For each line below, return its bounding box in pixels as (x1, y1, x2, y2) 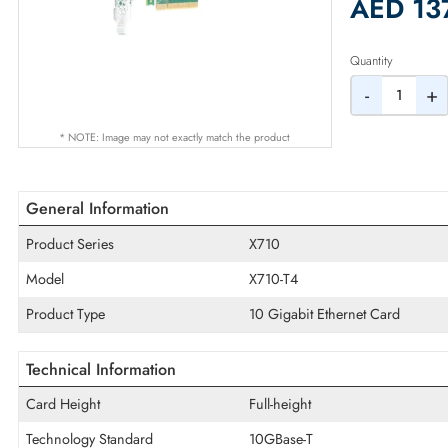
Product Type (29, 387, 117, 411)
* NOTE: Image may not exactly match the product (66, 193, 323, 212)
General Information (29, 268, 188, 295)
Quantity (388, 107, 436, 128)
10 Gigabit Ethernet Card (276, 387, 445, 411)
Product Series (29, 309, 127, 332)
